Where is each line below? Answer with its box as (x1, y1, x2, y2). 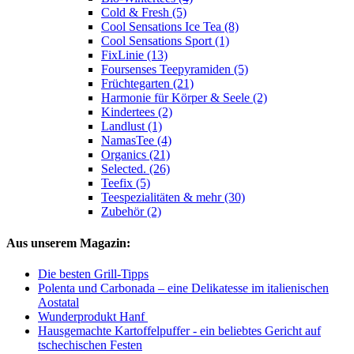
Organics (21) (101, 148, 170, 162)
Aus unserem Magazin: (6, 235, 130, 250)
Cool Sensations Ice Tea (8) (101, 20, 239, 34)
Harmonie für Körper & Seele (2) (101, 91, 267, 105)
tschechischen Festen (38, 337, 142, 352)
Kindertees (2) (101, 105, 172, 119)
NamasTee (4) (101, 134, 171, 148)
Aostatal (38, 295, 79, 309)
